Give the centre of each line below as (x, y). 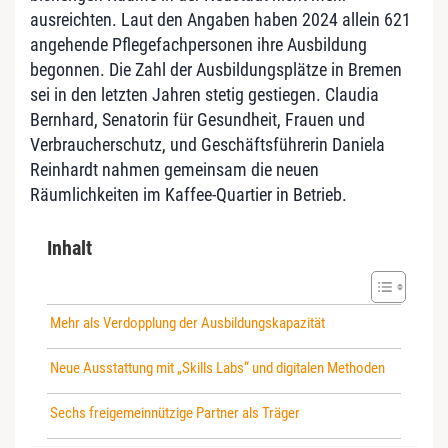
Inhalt (69, 247)
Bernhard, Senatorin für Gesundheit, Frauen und (197, 119)
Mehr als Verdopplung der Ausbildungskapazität (188, 322)
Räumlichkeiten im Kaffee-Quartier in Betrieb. (188, 194)
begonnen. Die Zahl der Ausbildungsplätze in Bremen (216, 69)
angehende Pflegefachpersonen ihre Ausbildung (198, 44)
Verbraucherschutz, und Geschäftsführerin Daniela (207, 144)
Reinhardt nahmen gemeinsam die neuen (174, 169)
